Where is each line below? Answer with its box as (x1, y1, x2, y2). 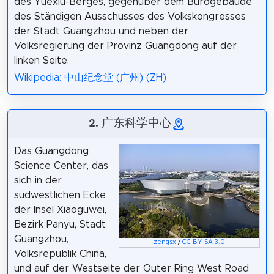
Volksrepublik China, (13, 249, 106, 259)
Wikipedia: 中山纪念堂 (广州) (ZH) (13, 73, 166, 83)
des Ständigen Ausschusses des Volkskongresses (13, 11, 246, 21)
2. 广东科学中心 (88, 115, 171, 130)
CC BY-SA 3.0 (182, 239, 226, 246)
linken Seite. (13, 55, 69, 65)
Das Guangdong (13, 146, 89, 157)
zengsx (154, 239, 177, 246)
